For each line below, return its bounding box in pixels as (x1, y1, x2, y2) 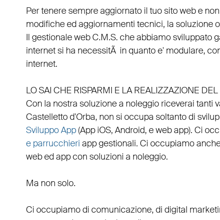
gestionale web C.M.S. (31, 31, 118, 44)
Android (114, 124, 145, 137)
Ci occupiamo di (26, 204, 91, 216)
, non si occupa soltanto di (95, 111, 197, 123)
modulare (165, 45, 203, 57)
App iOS (80, 124, 111, 137)
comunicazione (91, 204, 152, 216)
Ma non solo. (26, 177, 76, 190)
